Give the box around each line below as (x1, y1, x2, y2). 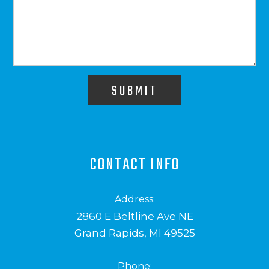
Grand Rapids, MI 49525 (74, 226, 195, 239)
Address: (114, 193, 155, 205)
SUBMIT (112, 80, 157, 101)
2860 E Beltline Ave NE (76, 210, 193, 222)
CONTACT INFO (89, 151, 180, 178)
